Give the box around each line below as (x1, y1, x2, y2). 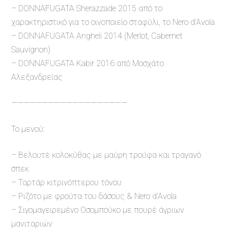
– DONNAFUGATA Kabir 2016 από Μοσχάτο (11, 59, 164, 69)
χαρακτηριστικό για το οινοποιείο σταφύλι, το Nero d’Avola (11, 17, 215, 27)
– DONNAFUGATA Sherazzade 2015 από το (11, 4, 162, 14)
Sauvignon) (11, 45, 50, 55)
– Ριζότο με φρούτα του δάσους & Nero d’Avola (11, 191, 177, 202)
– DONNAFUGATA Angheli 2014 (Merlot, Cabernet (11, 31, 182, 41)
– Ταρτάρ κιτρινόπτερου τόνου (11, 178, 122, 188)
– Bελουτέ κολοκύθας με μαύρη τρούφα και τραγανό (11, 150, 201, 160)
